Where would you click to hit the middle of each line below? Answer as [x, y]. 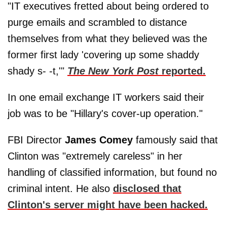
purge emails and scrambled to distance [97, 22]
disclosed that [147, 188]
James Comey [99, 140]
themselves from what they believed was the [107, 38]
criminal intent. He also [60, 188]
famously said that [175, 140]
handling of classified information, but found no [112, 172]
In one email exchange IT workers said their [106, 97]
